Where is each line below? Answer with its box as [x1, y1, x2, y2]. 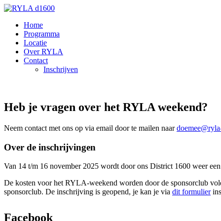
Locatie [24, 38, 47, 47]
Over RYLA [24, 47, 63, 56]
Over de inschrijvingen [4, 142, 96, 152]
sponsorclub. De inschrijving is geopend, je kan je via [4, 187, 172, 196]
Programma [24, 30, 60, 38]
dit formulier [172, 187, 211, 196]
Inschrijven [43, 65, 78, 74]
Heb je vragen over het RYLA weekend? [4, 100, 208, 113]
